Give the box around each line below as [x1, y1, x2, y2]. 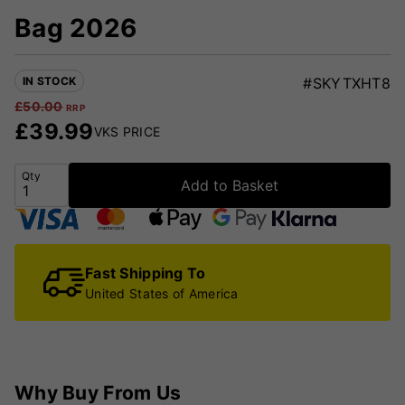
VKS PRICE [93, 124, 161, 140]
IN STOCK [23, 73, 77, 88]
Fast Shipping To [85, 263, 206, 282]
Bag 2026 [14, 12, 137, 43]
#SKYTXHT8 [303, 73, 391, 92]
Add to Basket [181, 175, 278, 194]
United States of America [85, 285, 239, 301]
